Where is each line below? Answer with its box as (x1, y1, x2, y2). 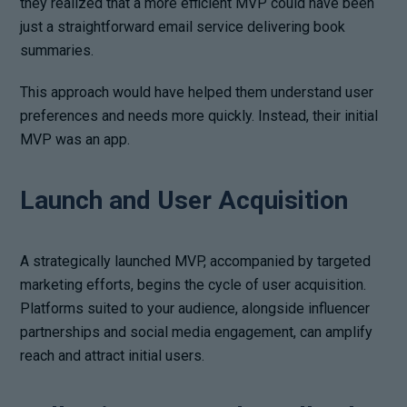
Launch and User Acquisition (20, 184, 349, 215)
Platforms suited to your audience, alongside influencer (20, 299, 371, 317)
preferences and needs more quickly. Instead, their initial (20, 106, 379, 124)
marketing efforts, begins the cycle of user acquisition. (20, 275, 367, 293)
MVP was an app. (20, 130, 131, 148)
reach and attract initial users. (20, 346, 205, 364)
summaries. (20, 41, 94, 59)
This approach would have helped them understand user (20, 83, 374, 101)
